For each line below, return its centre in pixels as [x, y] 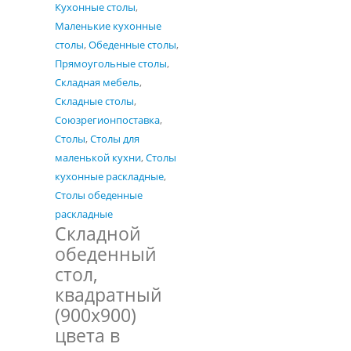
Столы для [115, 139]
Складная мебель [97, 82]
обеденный [106, 254]
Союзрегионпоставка [107, 120]
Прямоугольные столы [111, 63]
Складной [98, 233]
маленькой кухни [98, 157]
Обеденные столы [132, 45]
